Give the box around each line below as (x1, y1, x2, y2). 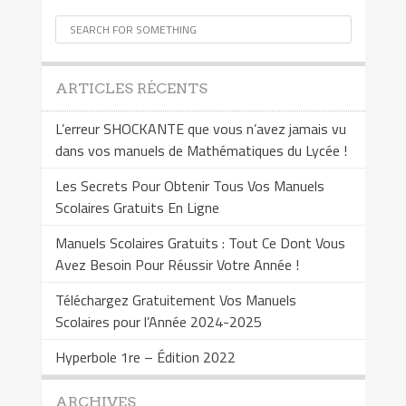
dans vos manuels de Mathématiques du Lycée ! (54, 140, 347, 162)
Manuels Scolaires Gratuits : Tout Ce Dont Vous (54, 232, 345, 255)
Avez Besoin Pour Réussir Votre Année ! (54, 254, 299, 276)
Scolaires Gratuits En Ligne (54, 197, 219, 219)
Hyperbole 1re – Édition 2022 (54, 346, 236, 369)
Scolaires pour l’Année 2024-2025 (54, 311, 262, 333)
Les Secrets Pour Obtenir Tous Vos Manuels (54, 175, 324, 198)
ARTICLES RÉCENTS (54, 80, 208, 98)
